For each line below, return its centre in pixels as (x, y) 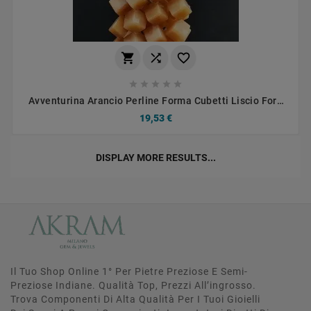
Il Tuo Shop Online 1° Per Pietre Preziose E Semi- (129, 271)
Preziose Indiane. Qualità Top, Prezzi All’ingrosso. (133, 285)
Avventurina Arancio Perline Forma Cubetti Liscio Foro (155, 100)
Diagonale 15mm (155, 111)
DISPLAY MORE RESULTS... (155, 157)
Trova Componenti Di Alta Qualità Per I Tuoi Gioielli (135, 299)
